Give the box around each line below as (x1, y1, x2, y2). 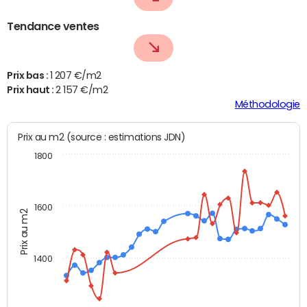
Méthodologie (234, 99, 300, 110)
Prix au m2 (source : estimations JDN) (66, 132, 186, 143)
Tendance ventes (7, 21, 99, 32)
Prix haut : (7, 85, 56, 95)
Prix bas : (7, 71, 50, 81)
